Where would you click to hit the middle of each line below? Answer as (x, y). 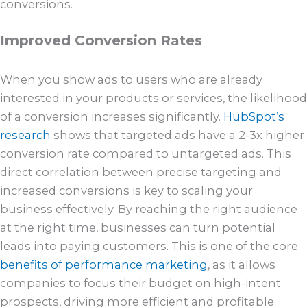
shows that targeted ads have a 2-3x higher (177, 135)
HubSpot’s (254, 117)
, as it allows (242, 265)
